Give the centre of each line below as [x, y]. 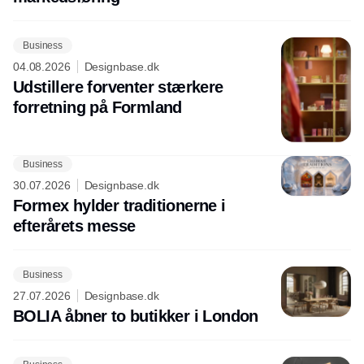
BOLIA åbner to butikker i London [136, 316]
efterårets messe [74, 226]
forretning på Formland [97, 108]
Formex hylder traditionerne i [119, 206]
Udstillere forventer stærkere [118, 87]
